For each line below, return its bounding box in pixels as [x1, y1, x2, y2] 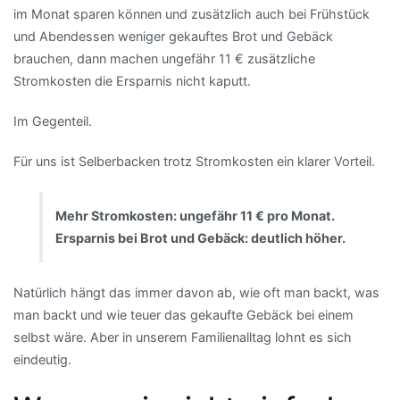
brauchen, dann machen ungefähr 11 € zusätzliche [13, 51, 315, 67]
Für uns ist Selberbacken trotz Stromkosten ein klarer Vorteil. [13, 154, 375, 170]
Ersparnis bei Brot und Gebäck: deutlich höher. [55, 230, 346, 246]
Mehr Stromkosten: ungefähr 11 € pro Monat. [55, 208, 336, 224]
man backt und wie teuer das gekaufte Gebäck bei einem [13, 307, 354, 323]
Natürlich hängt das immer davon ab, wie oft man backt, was [13, 285, 379, 301]
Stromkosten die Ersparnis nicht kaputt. [13, 73, 251, 89]
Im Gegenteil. [13, 113, 92, 129]
